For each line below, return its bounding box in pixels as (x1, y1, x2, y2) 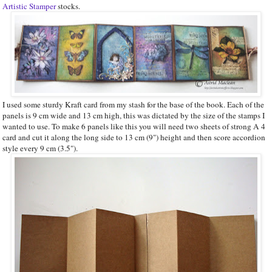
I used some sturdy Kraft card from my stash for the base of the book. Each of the (2, 98, 264, 110)
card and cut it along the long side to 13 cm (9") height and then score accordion (2, 131, 265, 143)
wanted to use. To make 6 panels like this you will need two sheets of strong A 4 (2, 120, 265, 132)
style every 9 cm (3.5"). (2, 142, 78, 154)
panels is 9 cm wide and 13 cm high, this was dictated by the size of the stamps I (2, 109, 265, 121)
